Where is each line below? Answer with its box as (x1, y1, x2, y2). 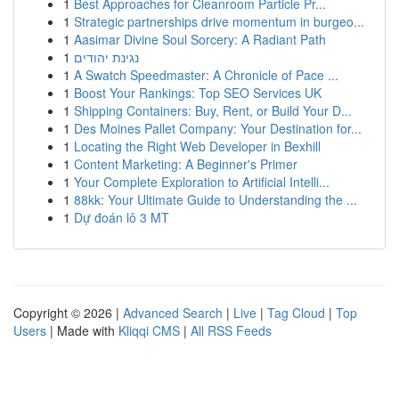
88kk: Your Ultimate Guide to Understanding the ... (74, 191, 357, 208)
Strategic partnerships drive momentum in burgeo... (74, 12, 364, 30)
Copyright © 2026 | (13, 304, 123, 322)
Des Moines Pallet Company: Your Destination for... (74, 119, 362, 137)
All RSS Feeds (191, 322, 272, 339)
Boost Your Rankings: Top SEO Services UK (74, 84, 322, 102)
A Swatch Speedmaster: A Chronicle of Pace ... (74, 66, 338, 84)
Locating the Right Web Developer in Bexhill (74, 137, 321, 155)
